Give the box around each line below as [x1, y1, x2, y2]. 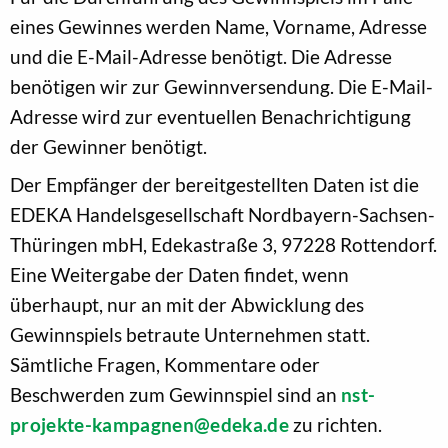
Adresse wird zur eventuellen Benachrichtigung [10, 104, 411, 128]
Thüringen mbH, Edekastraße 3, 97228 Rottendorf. [10, 232, 437, 256]
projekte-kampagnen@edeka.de [10, 412, 290, 436]
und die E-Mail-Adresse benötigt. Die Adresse [10, 44, 392, 68]
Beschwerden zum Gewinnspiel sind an [10, 382, 341, 406]
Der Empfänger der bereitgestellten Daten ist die [10, 172, 419, 196]
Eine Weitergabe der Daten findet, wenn [10, 262, 349, 286]
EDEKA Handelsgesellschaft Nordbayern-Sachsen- [10, 202, 435, 226]
